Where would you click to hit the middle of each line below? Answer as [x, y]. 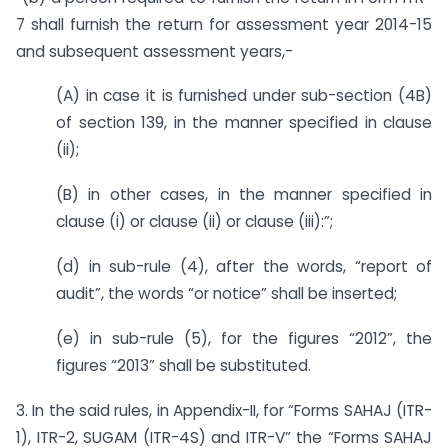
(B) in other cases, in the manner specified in [244, 195]
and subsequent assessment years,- [154, 51]
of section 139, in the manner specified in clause [244, 123]
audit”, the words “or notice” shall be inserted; [226, 293]
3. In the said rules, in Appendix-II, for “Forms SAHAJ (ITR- [224, 410]
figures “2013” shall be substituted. [183, 365]
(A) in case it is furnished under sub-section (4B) [244, 96]
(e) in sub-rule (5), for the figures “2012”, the [244, 338]
